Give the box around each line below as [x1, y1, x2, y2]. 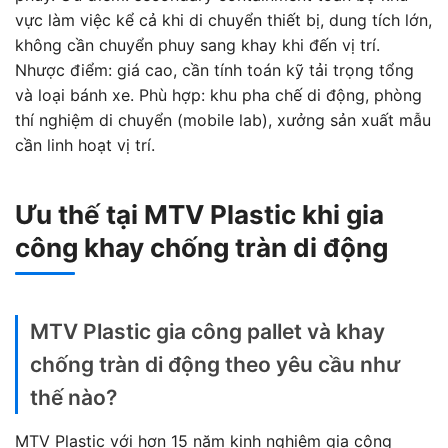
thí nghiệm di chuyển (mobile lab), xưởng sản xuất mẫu [15, 109, 431, 130]
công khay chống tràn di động [15, 231, 388, 263]
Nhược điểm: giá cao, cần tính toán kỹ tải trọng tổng [15, 59, 414, 80]
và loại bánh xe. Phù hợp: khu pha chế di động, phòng [15, 84, 422, 105]
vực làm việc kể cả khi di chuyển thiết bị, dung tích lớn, [15, 9, 432, 30]
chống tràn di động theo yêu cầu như [30, 351, 400, 377]
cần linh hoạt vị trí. [15, 134, 155, 155]
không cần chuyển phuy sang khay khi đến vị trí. [15, 34, 380, 55]
